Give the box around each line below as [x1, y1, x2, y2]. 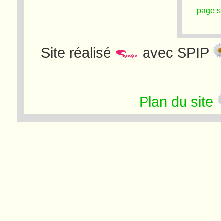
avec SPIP [138, 44, 213, 61]
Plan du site [139, 93, 214, 110]
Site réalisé [40, 44, 115, 61]
